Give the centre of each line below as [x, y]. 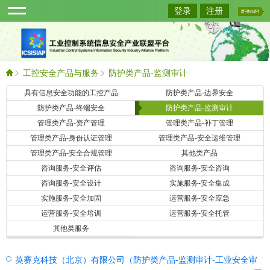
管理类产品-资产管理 [71, 123]
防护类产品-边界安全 [199, 93]
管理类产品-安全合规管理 [71, 153]
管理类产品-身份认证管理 [71, 138]
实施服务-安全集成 [199, 183]
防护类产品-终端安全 [71, 108]
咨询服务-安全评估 [71, 168]
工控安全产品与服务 [61, 73]
